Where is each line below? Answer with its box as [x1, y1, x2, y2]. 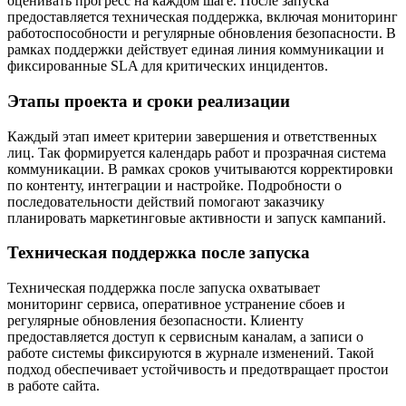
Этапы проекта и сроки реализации [7, 91, 290, 111]
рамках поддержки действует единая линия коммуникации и [7, 42, 384, 58]
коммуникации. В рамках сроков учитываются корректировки [7, 160, 393, 177]
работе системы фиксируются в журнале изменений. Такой [7, 344, 374, 361]
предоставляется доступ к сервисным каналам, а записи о [7, 328, 363, 344]
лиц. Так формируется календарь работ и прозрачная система [7, 144, 386, 160]
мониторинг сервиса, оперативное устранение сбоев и [7, 295, 345, 312]
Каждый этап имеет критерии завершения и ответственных [7, 128, 377, 144]
